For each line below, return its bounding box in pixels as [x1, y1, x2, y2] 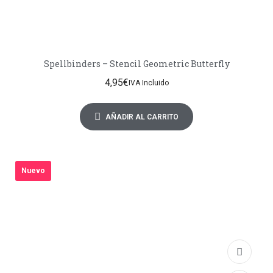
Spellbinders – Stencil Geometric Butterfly [43, 58, 230, 70]
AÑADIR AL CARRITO [105, 112, 179, 121]
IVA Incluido [128, 78, 169, 87]
